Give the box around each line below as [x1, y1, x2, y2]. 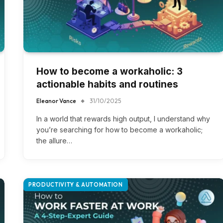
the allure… [36, 136, 72, 145]
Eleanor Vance [36, 97, 76, 105]
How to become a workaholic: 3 [36, 66, 183, 78]
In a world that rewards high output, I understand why [36, 114, 210, 123]
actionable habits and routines [36, 79, 178, 91]
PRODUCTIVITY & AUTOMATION [28, 181, 123, 189]
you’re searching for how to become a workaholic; [36, 125, 203, 134]
